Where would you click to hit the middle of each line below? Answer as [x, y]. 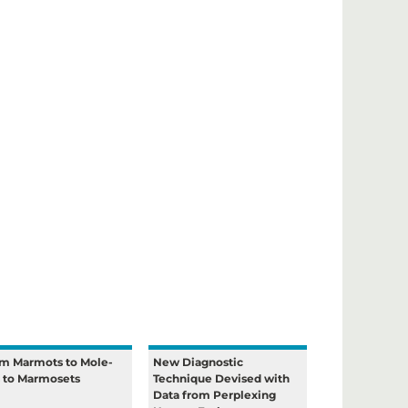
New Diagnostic [199, 362]
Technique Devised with [222, 378]
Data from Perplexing [215, 395]
